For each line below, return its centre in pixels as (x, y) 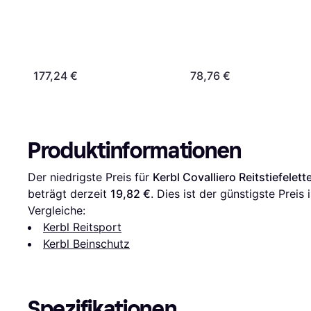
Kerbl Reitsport (82, 227)
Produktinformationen (135, 150)
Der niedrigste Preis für (90, 177)
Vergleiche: (57, 210)
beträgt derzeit (69, 193)
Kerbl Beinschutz (86, 243)
